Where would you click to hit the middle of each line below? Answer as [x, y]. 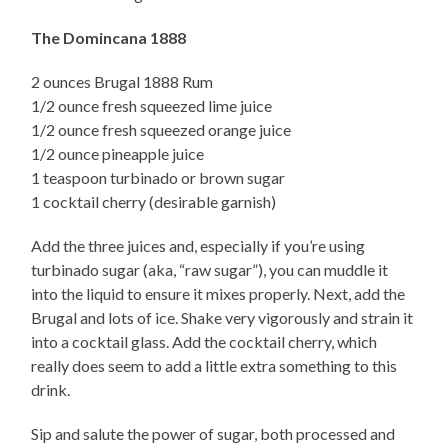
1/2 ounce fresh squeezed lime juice [152, 106]
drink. [51, 390]
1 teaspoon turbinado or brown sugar [158, 178]
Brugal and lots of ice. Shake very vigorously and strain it [222, 318]
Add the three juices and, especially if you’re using [198, 246]
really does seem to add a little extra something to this [214, 366]
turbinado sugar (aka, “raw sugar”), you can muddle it [210, 270]
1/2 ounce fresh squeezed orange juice [161, 130]
